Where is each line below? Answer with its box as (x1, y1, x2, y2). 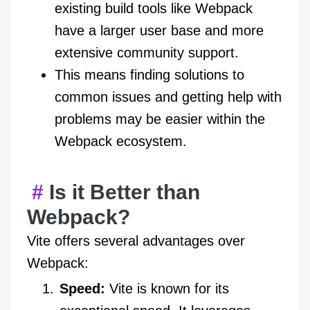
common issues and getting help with (55, 89, 282, 105)
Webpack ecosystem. (55, 134, 187, 149)
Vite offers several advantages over (27, 233, 245, 249)
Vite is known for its (105, 281, 229, 297)
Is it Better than (49, 181, 200, 204)
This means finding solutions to (55, 67, 244, 83)
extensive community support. (55, 45, 239, 61)
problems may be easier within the (55, 111, 265, 127)
